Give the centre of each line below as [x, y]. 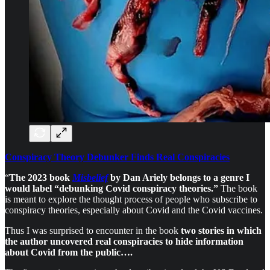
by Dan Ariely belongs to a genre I [179, 177]
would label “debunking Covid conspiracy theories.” [111, 188]
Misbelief [90, 177]
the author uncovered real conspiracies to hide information [124, 241]
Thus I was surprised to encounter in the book [93, 231]
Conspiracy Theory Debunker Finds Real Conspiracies [117, 157]
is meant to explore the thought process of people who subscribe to [131, 199]
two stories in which [221, 231]
